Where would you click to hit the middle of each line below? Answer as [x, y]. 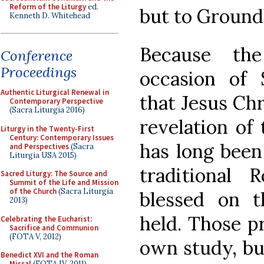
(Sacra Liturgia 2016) [47, 110]
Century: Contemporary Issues [62, 137]
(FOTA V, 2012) [35, 236]
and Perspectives [39, 146]
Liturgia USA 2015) [43, 155]
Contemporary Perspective [56, 101]
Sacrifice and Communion [54, 227]
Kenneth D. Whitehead [50, 15]
